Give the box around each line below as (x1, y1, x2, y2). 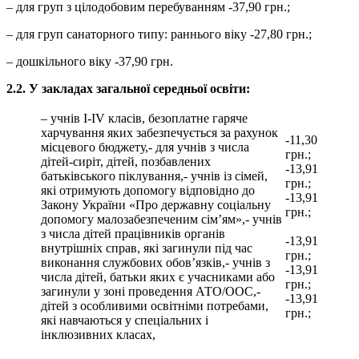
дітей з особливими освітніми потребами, (41, 299, 268, 313)
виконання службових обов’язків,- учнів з (41, 256, 270, 270)
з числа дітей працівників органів (41, 227, 225, 241)
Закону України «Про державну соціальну (41, 198, 271, 212)
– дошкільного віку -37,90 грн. (6, 54, 176, 69)
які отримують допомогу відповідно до (41, 184, 255, 198)
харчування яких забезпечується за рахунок (41, 126, 278, 140)
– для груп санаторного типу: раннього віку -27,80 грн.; (6, 27, 312, 42)
